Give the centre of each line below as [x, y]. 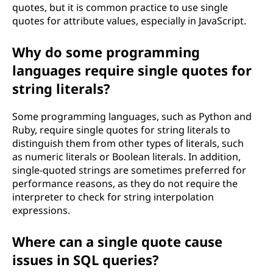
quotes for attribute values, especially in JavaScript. [129, 21]
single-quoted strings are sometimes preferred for [129, 170]
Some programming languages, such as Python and [132, 116]
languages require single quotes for [132, 70]
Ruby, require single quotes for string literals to [121, 130]
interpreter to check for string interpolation [113, 197]
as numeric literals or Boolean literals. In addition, [126, 157]
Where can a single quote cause [117, 241]
